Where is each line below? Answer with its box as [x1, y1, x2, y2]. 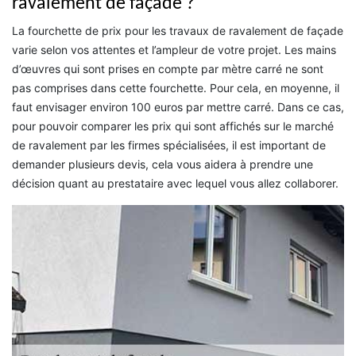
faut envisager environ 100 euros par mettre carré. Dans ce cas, [12, 100, 344, 114]
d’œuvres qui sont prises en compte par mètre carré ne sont [12, 62, 323, 76]
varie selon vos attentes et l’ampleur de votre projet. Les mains [12, 43, 336, 57]
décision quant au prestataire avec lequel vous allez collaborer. [12, 176, 339, 191]
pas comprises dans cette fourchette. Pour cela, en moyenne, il [12, 81, 339, 95]
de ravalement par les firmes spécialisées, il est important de [12, 138, 326, 153]
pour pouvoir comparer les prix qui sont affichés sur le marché [12, 119, 334, 133]
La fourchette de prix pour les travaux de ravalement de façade [12, 24, 343, 38]
